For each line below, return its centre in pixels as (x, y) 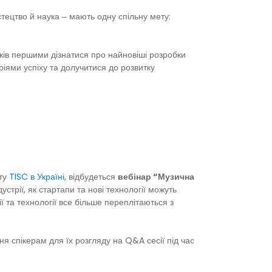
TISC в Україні (37, 177)
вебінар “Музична (156, 177)
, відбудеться (91, 177)
